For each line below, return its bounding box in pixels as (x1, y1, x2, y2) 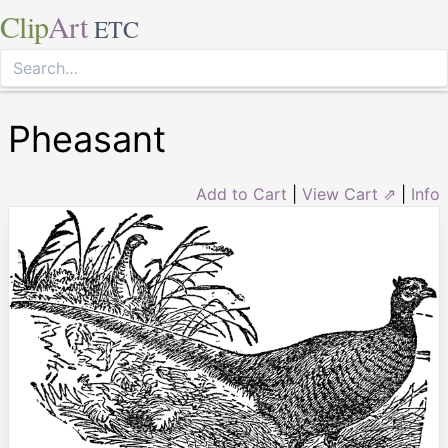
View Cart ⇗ (302, 184, 396, 204)
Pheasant (8, 117, 166, 161)
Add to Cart (196, 184, 287, 204)
